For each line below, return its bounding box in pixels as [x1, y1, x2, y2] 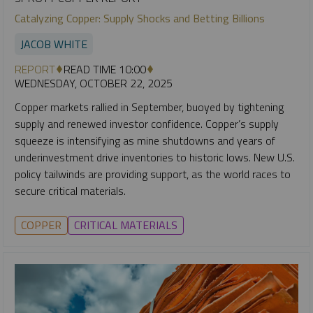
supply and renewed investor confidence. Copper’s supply [15, 115, 279, 132]
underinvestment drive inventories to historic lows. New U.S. [15, 148, 295, 166]
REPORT [15, 60, 55, 78]
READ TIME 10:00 [64, 60, 146, 78]
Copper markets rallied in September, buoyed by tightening [15, 98, 284, 115]
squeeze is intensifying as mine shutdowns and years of [15, 131, 275, 149]
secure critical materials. [15, 182, 126, 199]
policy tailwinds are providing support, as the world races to [15, 165, 291, 182]
